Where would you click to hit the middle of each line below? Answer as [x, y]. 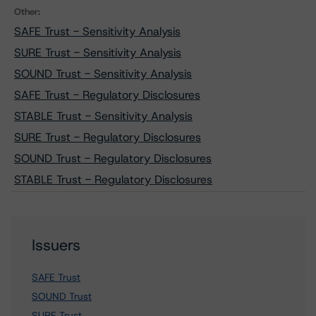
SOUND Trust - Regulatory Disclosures [113, 158]
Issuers [56, 245]
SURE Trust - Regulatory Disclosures [108, 137]
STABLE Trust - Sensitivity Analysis [103, 116]
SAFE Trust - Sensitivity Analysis [97, 31]
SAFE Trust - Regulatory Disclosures [107, 95]
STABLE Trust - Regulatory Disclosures [113, 180]
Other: [27, 12]
